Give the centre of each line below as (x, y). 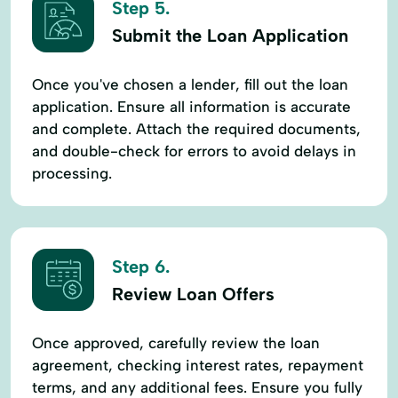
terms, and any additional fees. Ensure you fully (197, 387)
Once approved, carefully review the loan (176, 342)
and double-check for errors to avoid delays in (194, 151)
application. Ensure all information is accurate (191, 106)
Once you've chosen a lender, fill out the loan (190, 84)
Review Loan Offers (193, 295)
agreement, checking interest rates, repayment (198, 365)
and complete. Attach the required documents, (196, 128)
